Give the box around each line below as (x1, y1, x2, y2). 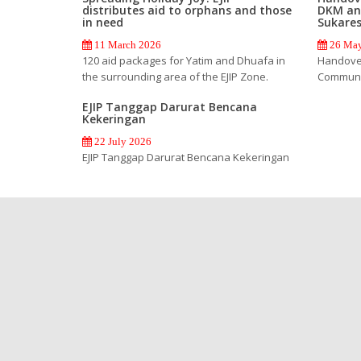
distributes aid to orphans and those (82, 2, 292, 18)
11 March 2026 (92, 39, 161, 50)
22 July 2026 (92, 135, 151, 147)
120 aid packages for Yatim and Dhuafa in (82, 52, 285, 68)
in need (82, 14, 123, 30)
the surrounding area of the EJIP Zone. (82, 68, 268, 84)
